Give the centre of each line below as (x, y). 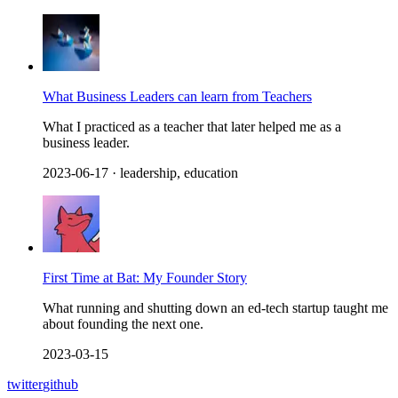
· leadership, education (173, 172)
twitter (25, 384)
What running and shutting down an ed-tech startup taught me (215, 307)
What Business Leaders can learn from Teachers (177, 96)
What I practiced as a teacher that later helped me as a (192, 126)
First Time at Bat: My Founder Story (145, 277)
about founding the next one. (123, 323)
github (60, 384)
